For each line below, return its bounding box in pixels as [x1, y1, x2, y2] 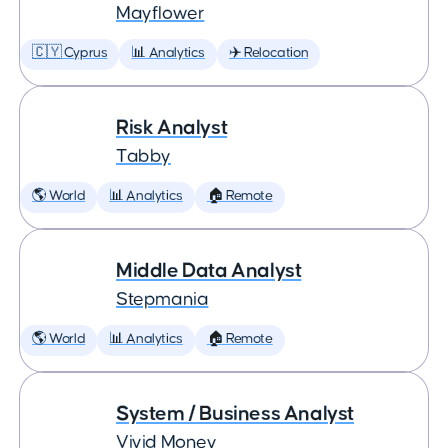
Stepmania [116, 290, 209, 309]
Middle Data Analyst [116, 260, 302, 281]
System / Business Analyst [116, 403, 354, 424]
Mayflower [116, 4, 205, 23]
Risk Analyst [116, 117, 228, 138]
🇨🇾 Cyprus [32, 46, 108, 60]
